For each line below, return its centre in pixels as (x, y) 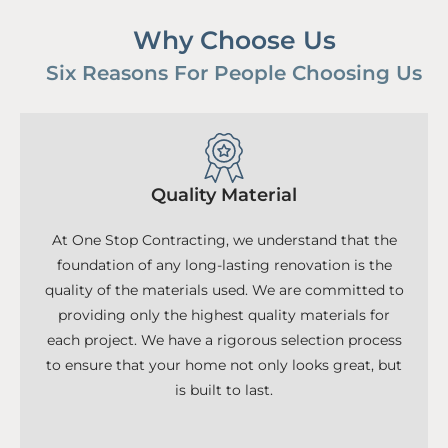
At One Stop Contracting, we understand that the (224, 240)
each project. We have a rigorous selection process (224, 340)
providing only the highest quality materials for (224, 315)
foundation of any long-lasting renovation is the (224, 265)
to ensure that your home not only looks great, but (224, 365)
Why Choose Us (234, 40)
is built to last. (224, 390)
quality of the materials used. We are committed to (224, 290)
